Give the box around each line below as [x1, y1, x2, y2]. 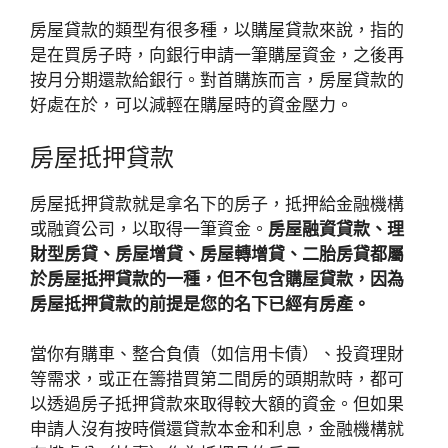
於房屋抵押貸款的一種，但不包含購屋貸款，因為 [30, 268, 404, 289]
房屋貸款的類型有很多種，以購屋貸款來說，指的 [30, 20, 404, 40]
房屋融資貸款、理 [268, 218, 404, 239]
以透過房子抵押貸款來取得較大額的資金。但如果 [30, 394, 404, 414]
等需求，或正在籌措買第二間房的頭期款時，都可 [30, 369, 404, 389]
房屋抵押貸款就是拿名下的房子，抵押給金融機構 [30, 193, 404, 214]
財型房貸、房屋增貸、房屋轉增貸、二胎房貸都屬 [30, 243, 404, 264]
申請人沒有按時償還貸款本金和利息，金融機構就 [30, 419, 404, 439]
